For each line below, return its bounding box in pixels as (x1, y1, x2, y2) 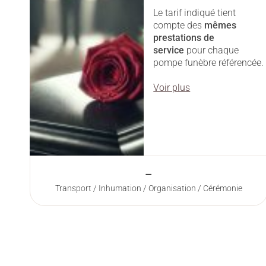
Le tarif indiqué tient (153, 7, 236, 19)
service (153, 45, 185, 56)
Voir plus (153, 82, 191, 94)
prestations (153, 32, 204, 44)
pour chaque (184, 45, 239, 56)
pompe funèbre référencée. (153, 57, 264, 69)
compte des (153, 20, 205, 31)
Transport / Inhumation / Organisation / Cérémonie (55, 183, 242, 193)
